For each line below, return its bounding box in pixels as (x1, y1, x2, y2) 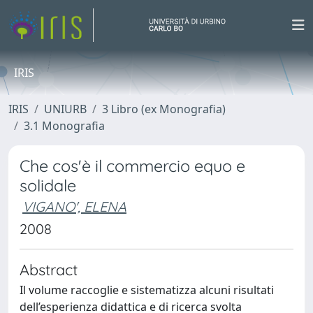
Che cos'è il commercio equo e (20, 156, 245, 176)
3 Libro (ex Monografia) (102, 101, 226, 117)
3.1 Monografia (24, 118, 105, 133)
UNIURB (44, 101, 87, 117)
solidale (20, 175, 76, 196)
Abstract (20, 260, 78, 279)
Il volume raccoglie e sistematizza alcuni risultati (20, 282, 274, 298)
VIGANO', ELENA (22, 198, 126, 215)
